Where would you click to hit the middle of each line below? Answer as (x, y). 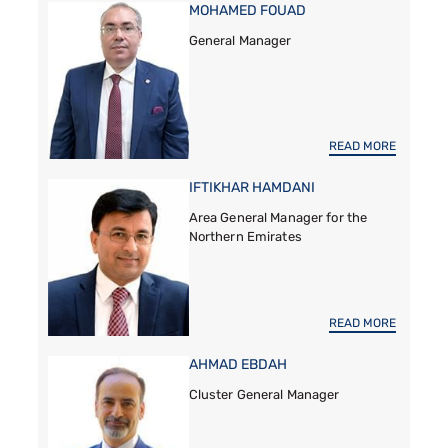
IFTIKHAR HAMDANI (251, 187)
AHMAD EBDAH (237, 364)
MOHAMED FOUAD (247, 11)
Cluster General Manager (264, 394)
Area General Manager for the (278, 217)
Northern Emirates (245, 236)
